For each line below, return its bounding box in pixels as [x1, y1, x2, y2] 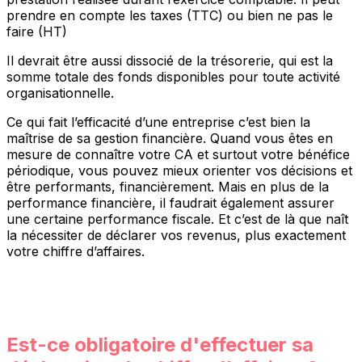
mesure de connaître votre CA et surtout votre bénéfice [6, 145, 350, 162]
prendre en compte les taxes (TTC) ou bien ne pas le [6, 6, 333, 23]
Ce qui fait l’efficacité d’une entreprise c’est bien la [6, 113, 310, 130]
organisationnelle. [6, 84, 114, 101]
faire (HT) [6, 23, 67, 40]
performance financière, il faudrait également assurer [6, 194, 335, 211]
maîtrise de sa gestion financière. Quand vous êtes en [6, 129, 333, 146]
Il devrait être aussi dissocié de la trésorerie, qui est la [6, 52, 333, 69]
